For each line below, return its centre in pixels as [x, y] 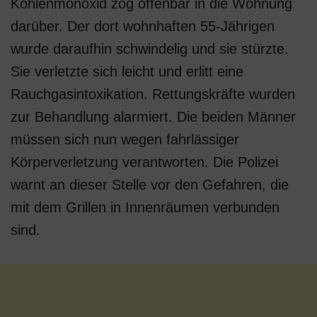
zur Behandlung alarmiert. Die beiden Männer [153, 117]
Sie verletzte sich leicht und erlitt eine [127, 71]
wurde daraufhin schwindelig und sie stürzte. [150, 49]
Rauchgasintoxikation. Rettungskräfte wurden [153, 94]
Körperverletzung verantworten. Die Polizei [144, 162]
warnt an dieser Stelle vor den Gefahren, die [150, 185]
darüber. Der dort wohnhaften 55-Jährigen [143, 26]
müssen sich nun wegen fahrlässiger [125, 139]
